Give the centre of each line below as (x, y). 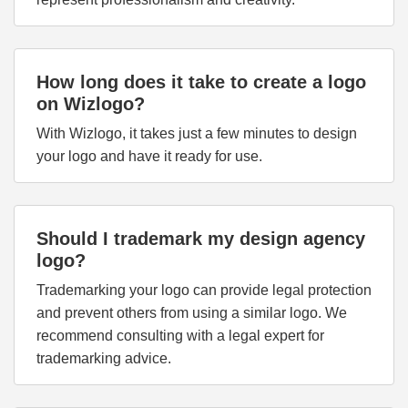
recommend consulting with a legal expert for (180, 336)
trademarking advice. (104, 358)
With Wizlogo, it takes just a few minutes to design (197, 133)
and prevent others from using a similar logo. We (192, 313)
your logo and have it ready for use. (149, 156)
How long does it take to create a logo (201, 82)
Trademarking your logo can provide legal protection (204, 290)
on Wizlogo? (91, 104)
